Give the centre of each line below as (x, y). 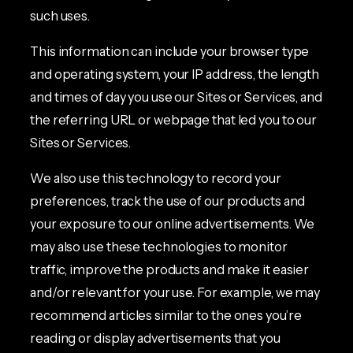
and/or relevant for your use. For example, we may (175, 293)
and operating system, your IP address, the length (175, 74)
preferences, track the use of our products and (168, 201)
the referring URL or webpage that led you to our (174, 119)
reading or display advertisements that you (155, 338)
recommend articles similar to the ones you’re (166, 316)
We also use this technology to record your (156, 178)
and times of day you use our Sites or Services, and (176, 97)
